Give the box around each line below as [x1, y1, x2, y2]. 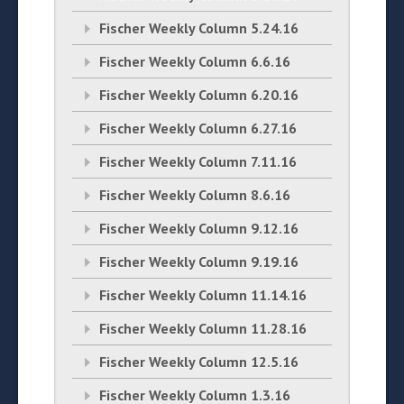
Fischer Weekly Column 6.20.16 [99, 86, 298, 104]
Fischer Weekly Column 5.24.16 [99, 19, 298, 37]
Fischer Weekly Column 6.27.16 [99, 119, 297, 137]
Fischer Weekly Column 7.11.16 [99, 152, 297, 170]
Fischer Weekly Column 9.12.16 [99, 219, 298, 237]
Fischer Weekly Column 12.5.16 [99, 353, 298, 371]
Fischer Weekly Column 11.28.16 [99, 319, 307, 337]
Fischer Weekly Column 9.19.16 [99, 252, 298, 271]
